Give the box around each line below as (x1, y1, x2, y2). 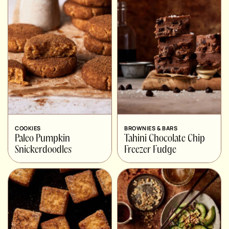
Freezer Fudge (124, 145, 176, 155)
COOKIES (15, 124, 41, 132)
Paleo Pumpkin (15, 134, 70, 144)
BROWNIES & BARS (124, 124, 178, 132)
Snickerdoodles (15, 145, 72, 155)
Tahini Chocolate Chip (124, 134, 205, 144)
